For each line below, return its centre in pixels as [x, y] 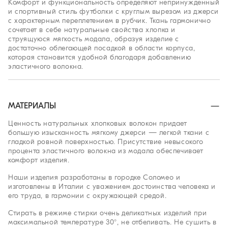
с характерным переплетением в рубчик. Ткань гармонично [110, 20]
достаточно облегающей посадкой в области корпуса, [102, 48]
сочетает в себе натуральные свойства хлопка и [92, 30]
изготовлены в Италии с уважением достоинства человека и [112, 186]
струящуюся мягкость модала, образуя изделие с [94, 39]
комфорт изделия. [39, 160]
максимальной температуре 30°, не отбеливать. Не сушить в [112, 222]
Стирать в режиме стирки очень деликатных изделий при [108, 213]
